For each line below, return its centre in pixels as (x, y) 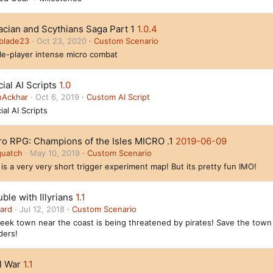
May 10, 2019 (55, 153)
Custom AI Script (118, 97)
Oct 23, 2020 (62, 41)
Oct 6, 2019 (57, 97)
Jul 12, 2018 (42, 209)
